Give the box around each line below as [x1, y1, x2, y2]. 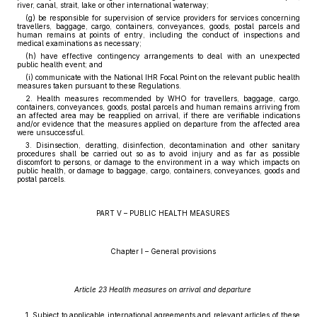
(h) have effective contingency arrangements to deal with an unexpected [25, 52, 300, 60]
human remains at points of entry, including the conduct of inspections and [17, 30, 300, 39]
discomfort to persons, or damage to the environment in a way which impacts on [17, 158, 300, 166]
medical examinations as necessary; [17, 39, 142, 47]
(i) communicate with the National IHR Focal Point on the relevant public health [25, 73, 300, 81]
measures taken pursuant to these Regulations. [17, 81, 181, 90]
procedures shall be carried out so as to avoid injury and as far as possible [17, 149, 300, 158]
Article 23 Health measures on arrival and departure [74, 285, 251, 294]
